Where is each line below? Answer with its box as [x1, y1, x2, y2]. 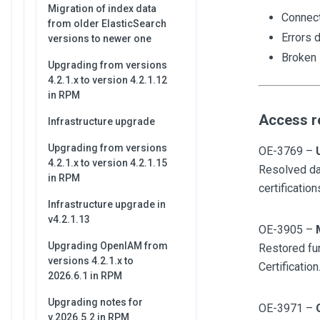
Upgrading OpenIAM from [48, 240, 168, 251]
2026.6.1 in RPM [48, 270, 122, 281]
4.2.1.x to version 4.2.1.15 [48, 157, 167, 169]
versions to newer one [48, 33, 151, 44]
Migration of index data [48, 3, 156, 14]
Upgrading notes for [48, 296, 143, 308]
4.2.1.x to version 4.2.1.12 [48, 74, 167, 86]
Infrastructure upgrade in [48, 199, 166, 210]
